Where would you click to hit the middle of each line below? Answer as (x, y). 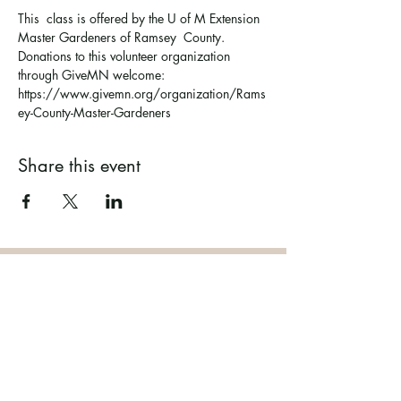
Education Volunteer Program (143, 322)
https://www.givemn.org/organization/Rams (142, 93)
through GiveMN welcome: (93, 74)
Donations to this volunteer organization (126, 55)
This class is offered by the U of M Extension (141, 18)
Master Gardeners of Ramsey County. (123, 37)
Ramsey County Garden (143, 292)
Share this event (79, 165)
